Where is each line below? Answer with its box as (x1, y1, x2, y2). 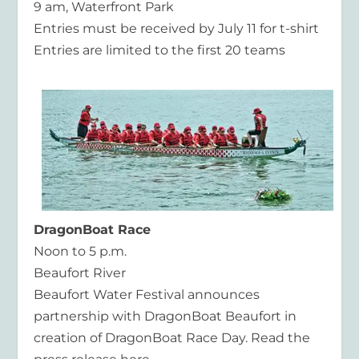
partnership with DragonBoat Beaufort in (34, 309, 297, 325)
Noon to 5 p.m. (34, 244, 127, 260)
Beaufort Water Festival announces (34, 287, 260, 303)
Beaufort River (34, 265, 127, 281)
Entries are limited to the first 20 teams (34, 42, 286, 58)
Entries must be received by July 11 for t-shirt (34, 21, 320, 37)
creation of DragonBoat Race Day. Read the (34, 330, 311, 346)
